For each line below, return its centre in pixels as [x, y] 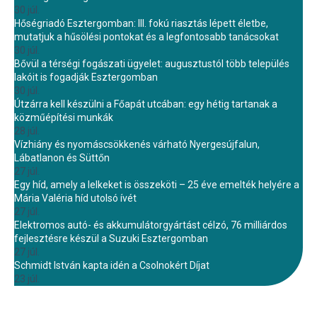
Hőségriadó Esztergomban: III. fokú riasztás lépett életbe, [141, 23]
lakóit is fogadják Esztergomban [86, 77]
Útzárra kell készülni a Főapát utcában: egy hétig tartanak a [146, 104]
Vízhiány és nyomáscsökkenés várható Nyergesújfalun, [137, 144]
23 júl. [27, 279]
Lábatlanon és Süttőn [62, 158]
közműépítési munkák [64, 117]
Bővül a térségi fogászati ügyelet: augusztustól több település [152, 64]
